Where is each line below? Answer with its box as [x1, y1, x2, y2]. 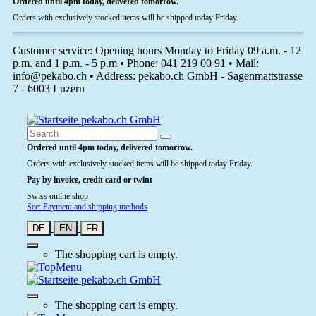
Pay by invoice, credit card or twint [27, 175, 152, 185]
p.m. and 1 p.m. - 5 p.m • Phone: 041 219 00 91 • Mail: [13, 57, 259, 69]
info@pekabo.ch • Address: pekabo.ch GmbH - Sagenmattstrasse [13, 70, 303, 82]
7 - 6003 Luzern [13, 83, 85, 95]
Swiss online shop [27, 191, 88, 201]
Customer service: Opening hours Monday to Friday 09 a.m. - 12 [13, 44, 301, 56]
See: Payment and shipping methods [27, 202, 147, 212]
